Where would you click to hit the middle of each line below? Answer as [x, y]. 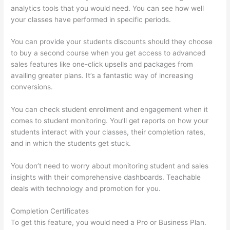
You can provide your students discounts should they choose [112, 42]
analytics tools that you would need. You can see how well [108, 8]
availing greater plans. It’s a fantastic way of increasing [102, 76]
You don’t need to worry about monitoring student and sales [110, 166]
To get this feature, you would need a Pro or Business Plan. [109, 223]
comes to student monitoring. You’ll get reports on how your [110, 121]
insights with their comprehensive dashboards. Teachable [106, 177]
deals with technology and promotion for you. [86, 189]
